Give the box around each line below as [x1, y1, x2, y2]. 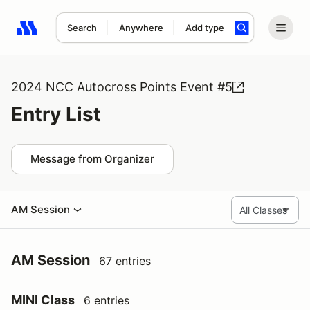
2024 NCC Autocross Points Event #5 [11, 80, 232, 94]
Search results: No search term [16, 28, 177, 42]
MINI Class [11, 293, 75, 307]
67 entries [99, 254, 151, 268]
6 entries [84, 293, 129, 307]
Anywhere [118, 22, 163, 33]
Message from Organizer [30, 152, 154, 165]
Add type [185, 22, 224, 33]
